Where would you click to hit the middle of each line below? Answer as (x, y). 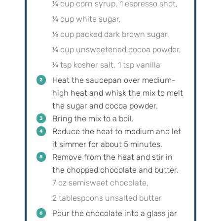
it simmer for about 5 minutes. (107, 145)
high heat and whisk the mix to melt (117, 93)
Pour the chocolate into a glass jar (114, 214)
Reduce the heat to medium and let (116, 132)
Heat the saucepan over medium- (114, 80)
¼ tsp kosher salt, (84, 65)
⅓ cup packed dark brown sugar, (110, 35)
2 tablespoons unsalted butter (107, 198)
